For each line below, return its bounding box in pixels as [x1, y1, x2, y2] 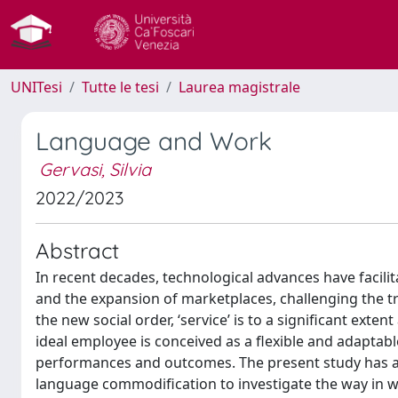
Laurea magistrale [179, 77, 300, 97]
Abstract [36, 237, 119, 264]
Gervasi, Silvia [39, 158, 151, 180]
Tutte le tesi [82, 77, 159, 97]
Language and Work [36, 125, 272, 156]
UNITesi [11, 77, 62, 97]
